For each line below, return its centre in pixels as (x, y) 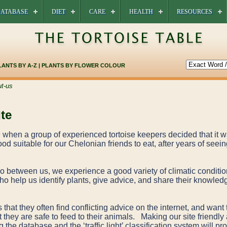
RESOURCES (194, 12)
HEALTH (141, 12)
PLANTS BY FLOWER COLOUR (83, 65)
